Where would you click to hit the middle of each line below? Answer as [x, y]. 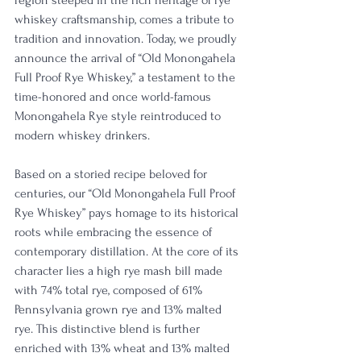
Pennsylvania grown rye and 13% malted [120, 309]
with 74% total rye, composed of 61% [110, 290]
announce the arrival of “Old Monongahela [127, 58]
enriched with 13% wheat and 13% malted [124, 348]
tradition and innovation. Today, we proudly [127, 39]
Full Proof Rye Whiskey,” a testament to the [127, 77]
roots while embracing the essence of [115, 232]
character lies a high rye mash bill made [120, 271]
